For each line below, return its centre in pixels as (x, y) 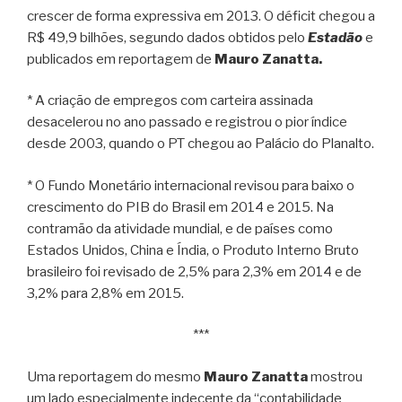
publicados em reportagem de (121, 59)
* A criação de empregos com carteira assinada (170, 101)
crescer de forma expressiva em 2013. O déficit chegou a (201, 16)
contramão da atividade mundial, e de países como (180, 228)
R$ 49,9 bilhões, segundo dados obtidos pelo (167, 37)
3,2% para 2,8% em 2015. (105, 293)
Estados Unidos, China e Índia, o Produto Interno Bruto (193, 250)
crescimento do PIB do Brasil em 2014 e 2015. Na (180, 207)
